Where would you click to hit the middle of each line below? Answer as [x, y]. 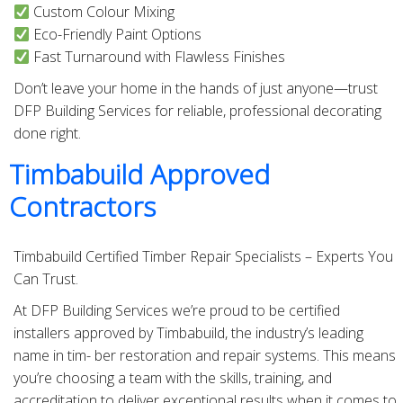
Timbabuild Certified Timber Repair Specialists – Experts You [203, 257]
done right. [47, 134]
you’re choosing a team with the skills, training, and [173, 378]
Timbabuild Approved [139, 175]
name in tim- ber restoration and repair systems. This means [205, 356]
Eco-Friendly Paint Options [116, 35]
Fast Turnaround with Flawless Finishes [158, 57]
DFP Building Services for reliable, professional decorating [197, 111]
